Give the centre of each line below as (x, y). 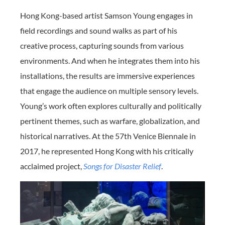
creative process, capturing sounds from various (102, 46)
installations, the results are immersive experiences (107, 76)
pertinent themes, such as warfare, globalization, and (110, 121)
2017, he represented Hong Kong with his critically (107, 151)
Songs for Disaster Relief (122, 166)
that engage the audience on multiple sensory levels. (109, 91)
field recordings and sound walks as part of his (99, 31)
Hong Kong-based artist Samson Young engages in (106, 16)
